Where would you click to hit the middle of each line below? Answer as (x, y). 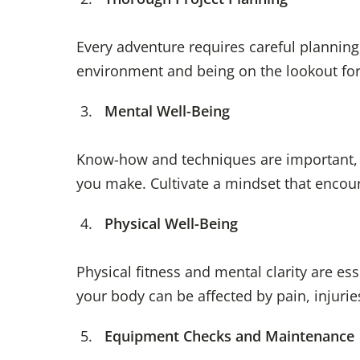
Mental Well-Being (167, 111)
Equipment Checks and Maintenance (229, 336)
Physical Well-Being (171, 224)
